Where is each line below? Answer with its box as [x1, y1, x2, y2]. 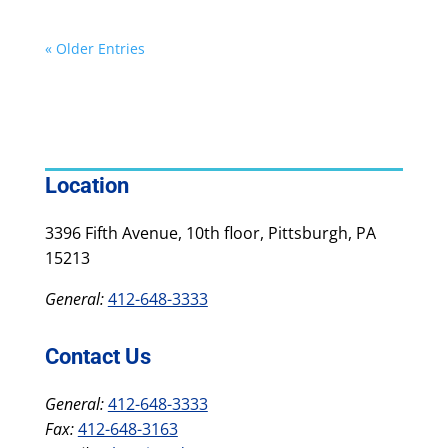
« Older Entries [44, 38, 145, 58]
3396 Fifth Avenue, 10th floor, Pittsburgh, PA [44, 221, 376, 244]
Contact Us [44, 343, 151, 369]
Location [44, 172, 129, 198]
